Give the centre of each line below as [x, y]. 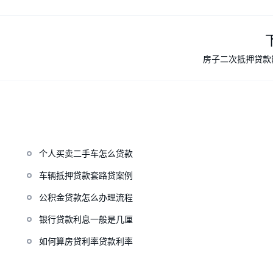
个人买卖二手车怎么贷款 [86, 154]
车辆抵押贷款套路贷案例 [86, 176]
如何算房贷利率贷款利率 [86, 242]
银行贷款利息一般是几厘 [86, 220]
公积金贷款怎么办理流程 [86, 198]
